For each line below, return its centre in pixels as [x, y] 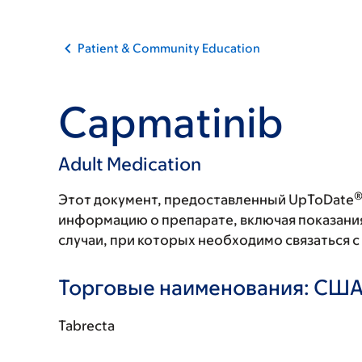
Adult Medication [130, 164]
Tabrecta [86, 326]
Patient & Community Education [169, 48]
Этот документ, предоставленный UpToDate [206, 200]
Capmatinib [171, 122]
